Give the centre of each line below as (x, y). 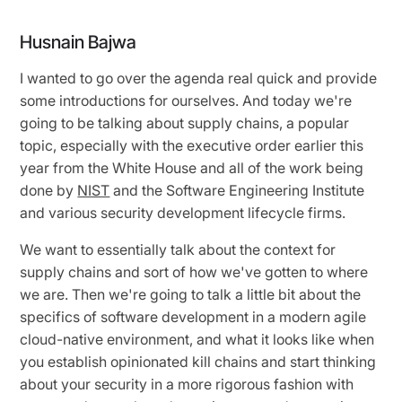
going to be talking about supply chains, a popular (185, 122)
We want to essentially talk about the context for (178, 249)
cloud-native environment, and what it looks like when (197, 339)
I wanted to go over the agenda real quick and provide (199, 78)
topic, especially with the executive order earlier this (192, 145)
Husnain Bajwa (79, 42)
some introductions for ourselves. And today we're (186, 100)
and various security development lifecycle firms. (185, 212)
